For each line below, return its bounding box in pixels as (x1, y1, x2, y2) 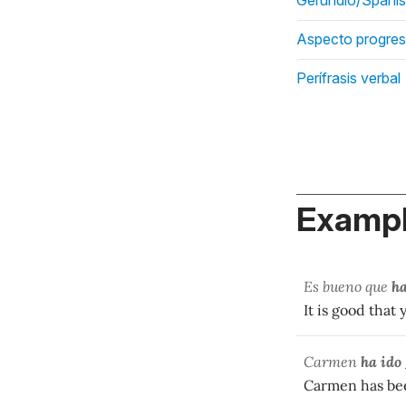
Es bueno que (304, 276, 391, 295)
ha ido (361, 352, 401, 371)
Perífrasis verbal (296, 68, 401, 87)
